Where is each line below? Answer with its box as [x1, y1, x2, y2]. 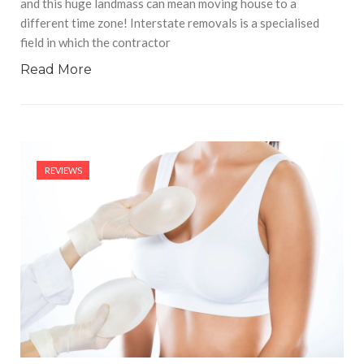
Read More [20, 62, 92, 78]
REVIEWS [44, 165, 82, 176]
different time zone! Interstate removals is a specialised [20, 15, 319, 31]
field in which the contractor [20, 35, 171, 50]
